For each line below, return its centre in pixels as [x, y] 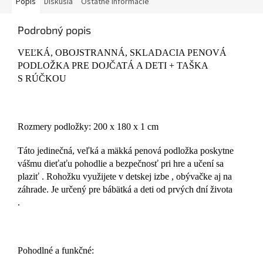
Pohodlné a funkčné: [56, 251]
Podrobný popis [54, 30]
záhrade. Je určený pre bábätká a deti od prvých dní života [125, 190]
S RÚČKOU [42, 79]
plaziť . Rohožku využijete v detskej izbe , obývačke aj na [125, 177]
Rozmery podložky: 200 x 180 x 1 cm [88, 127]
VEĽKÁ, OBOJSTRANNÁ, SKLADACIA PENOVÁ [122, 53]
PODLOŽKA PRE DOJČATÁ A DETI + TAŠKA [113, 66]
